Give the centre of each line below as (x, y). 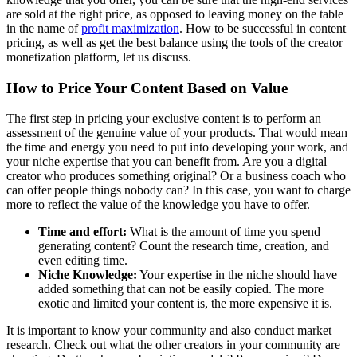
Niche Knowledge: (88, 275)
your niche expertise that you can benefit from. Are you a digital (167, 162)
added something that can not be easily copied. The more (181, 289)
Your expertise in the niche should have (237, 275)
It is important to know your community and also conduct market (169, 331)
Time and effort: (82, 232)
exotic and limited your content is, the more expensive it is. (185, 304)
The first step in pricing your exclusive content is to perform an (164, 119)
